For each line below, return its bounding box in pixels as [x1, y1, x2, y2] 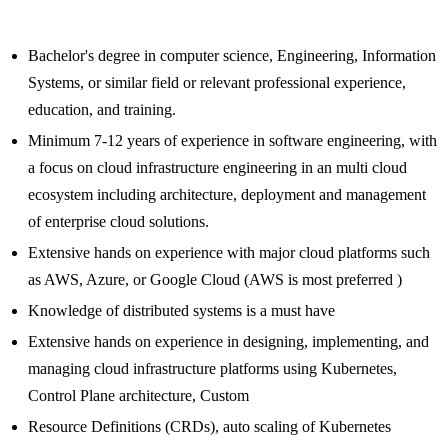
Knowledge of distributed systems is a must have [28, 302, 335, 320]
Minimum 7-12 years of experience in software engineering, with [28, 132, 437, 150]
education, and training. [28, 101, 176, 119]
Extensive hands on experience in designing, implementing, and [28, 333, 429, 351]
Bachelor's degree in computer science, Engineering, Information [28, 47, 436, 65]
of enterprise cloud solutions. [28, 213, 209, 231]
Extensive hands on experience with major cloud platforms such [28, 244, 430, 262]
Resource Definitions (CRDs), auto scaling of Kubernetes [28, 418, 391, 436]
